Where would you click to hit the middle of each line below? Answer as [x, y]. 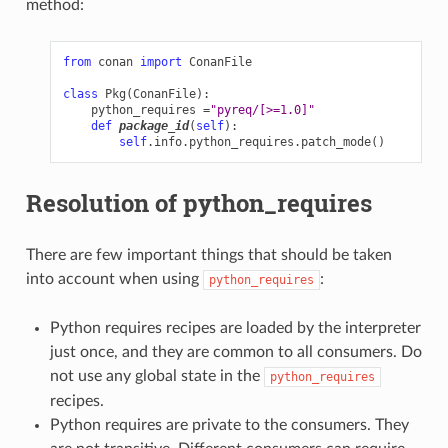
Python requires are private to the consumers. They [229, 425]
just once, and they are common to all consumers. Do [235, 352]
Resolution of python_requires [198, 203]
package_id [153, 126]
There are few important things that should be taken [208, 255]
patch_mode [335, 142]
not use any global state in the [156, 376]
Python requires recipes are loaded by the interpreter [235, 328]
